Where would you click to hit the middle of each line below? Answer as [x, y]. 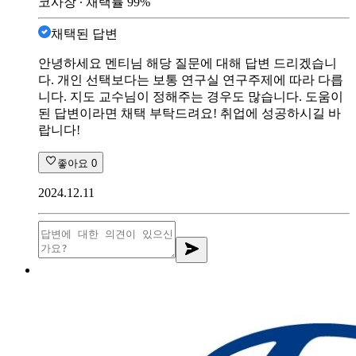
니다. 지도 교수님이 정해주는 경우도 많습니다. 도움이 [191, 96]
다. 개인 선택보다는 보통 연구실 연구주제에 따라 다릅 [191, 79]
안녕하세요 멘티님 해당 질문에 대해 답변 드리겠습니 [188, 63]
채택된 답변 [84, 33]
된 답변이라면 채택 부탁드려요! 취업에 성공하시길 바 [190, 113]
